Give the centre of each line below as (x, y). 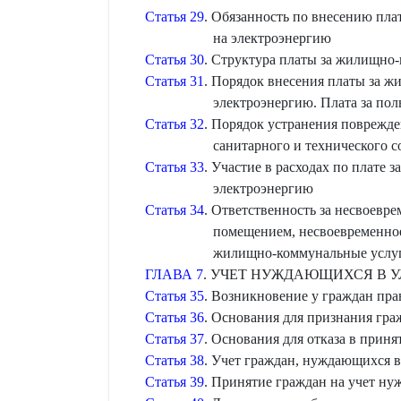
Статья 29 (175, 17)
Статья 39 (175, 382)
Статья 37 (175, 339)
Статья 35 (175, 296)
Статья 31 (175, 81)
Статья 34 (175, 210)
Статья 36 (175, 317)
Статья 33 (175, 167)
